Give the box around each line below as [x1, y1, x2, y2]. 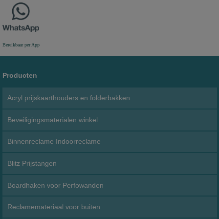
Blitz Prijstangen [7, 159, 57, 167]
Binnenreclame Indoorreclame [7, 137, 101, 146]
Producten [2, 71, 37, 79]
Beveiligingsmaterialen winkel [7, 115, 98, 124]
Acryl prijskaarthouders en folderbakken [7, 94, 131, 102]
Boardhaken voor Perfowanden [7, 181, 104, 189]
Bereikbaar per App [2, 42, 40, 47]
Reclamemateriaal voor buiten [7, 203, 101, 211]
